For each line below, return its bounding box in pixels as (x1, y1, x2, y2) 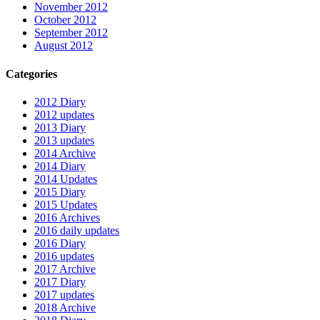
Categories (6, 67, 57, 80)
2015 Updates (34, 199, 97, 211)
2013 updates (34, 134, 94, 146)
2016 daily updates (34, 224, 119, 236)
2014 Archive (34, 147, 96, 159)
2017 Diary (34, 276, 86, 288)
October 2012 (34, 14, 96, 26)
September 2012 (34, 26, 108, 39)
